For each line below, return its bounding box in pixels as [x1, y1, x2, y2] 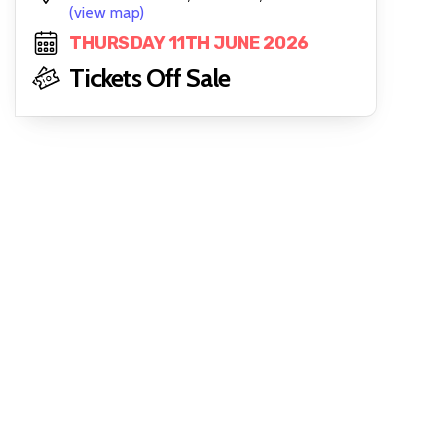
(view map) [69, 3, 144, 22]
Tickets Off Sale [69, 62, 230, 94]
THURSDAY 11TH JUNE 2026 [69, 32, 309, 54]
